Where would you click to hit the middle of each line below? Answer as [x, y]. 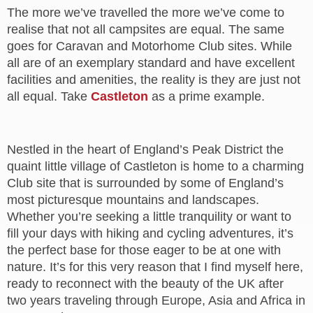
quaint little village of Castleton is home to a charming [155, 166]
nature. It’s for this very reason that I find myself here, [155, 267]
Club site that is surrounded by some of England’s [145, 183]
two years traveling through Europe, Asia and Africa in [156, 300]
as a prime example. [206, 96]
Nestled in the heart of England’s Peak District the [145, 150]
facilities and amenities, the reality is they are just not [154, 80]
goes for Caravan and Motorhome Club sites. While [150, 46]
